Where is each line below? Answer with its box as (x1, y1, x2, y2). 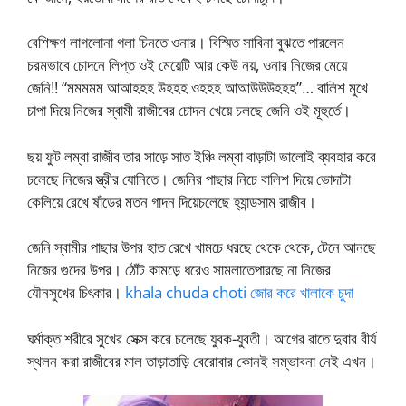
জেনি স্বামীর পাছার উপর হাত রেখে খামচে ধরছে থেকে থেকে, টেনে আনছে (27, 237, 376, 257)
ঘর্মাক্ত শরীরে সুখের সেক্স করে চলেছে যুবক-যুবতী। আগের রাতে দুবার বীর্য (27, 327, 376, 349)
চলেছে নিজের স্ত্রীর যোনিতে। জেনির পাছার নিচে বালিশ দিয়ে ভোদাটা (27, 168, 351, 189)
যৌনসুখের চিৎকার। (27, 282, 125, 303)
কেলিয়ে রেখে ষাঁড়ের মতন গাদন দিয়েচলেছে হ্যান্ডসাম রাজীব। (27, 190, 320, 212)
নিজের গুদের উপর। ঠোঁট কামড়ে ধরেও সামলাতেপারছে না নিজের (27, 259, 331, 280)
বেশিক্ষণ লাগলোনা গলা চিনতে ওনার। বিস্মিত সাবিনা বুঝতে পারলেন (27, 32, 344, 53)
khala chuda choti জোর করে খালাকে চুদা (125, 282, 353, 303)
